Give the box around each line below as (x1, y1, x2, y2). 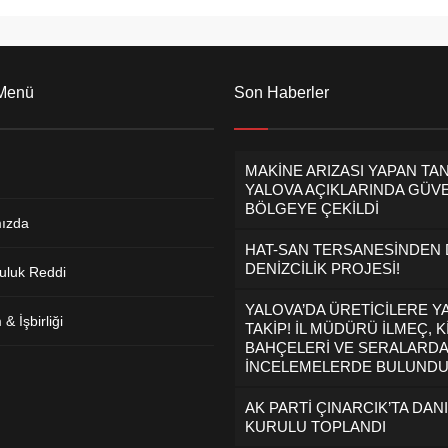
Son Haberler (234, 84, 329, 102)
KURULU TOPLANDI (245, 418, 386, 436)
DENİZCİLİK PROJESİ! (245, 260, 400, 278)
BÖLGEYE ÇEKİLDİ (245, 200, 379, 218)
